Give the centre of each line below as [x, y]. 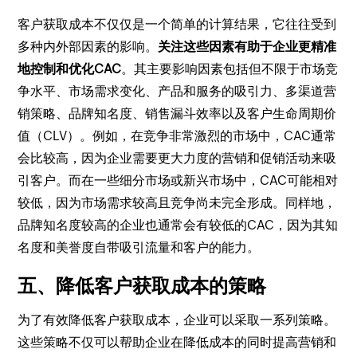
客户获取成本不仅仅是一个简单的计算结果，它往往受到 [177, 24]
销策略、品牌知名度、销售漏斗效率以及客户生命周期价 [177, 114]
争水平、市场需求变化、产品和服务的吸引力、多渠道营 [177, 91]
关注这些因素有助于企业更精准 [247, 47]
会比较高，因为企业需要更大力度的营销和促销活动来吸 [177, 158]
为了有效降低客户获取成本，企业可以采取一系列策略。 [177, 320]
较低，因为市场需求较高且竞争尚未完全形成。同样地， [177, 203]
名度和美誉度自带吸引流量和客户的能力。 [139, 247]
